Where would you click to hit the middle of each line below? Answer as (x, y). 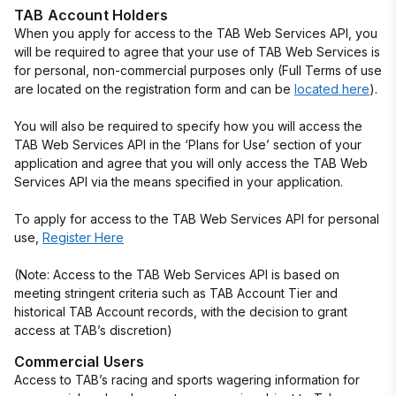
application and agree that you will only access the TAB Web (191, 163)
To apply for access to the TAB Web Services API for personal (197, 219)
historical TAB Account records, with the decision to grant (181, 312)
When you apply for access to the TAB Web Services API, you (196, 33)
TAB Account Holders (91, 15)
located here (332, 89)
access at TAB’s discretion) (93, 330)
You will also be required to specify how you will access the (188, 126)
